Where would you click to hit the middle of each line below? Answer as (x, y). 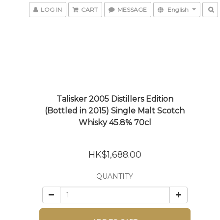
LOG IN (51, 10)
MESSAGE (132, 10)
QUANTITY (115, 176)
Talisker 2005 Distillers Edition (115, 99)
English (178, 10)
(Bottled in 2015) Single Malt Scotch (115, 111)
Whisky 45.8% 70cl (115, 123)
